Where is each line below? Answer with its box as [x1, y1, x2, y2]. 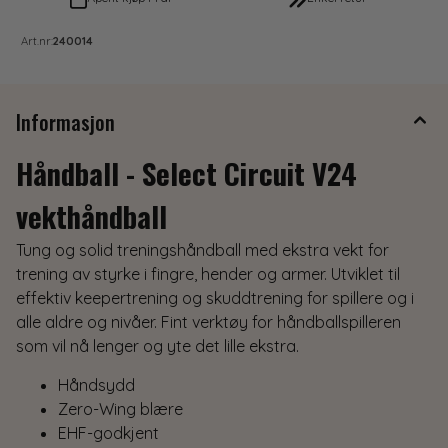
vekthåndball [16, 194, 167, 237]
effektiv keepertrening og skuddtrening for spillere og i [16, 287, 414, 308]
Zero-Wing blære [58, 398, 183, 419]
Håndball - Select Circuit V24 [16, 151, 357, 194]
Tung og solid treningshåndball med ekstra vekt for [16, 239, 389, 260]
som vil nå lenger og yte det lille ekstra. [16, 335, 299, 356]
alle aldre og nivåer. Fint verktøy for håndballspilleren [16, 311, 401, 332]
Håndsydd [58, 374, 135, 395]
